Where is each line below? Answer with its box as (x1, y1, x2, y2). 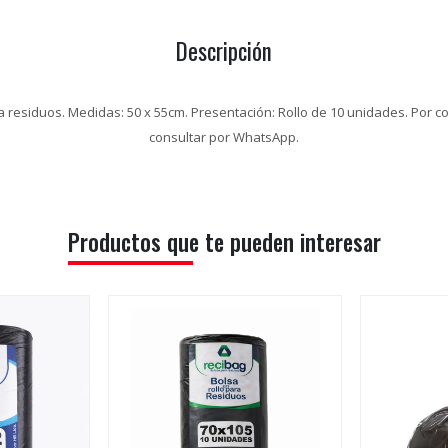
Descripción (176, 34, 272, 69)
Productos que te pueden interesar (67, 225, 381, 260)
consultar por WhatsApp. (149, 128, 299, 147)
